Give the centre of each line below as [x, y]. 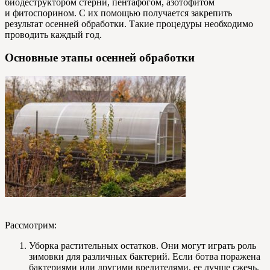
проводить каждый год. [53, 34]
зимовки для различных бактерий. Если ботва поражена [145, 256]
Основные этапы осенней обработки [100, 58]
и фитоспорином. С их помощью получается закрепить [118, 13]
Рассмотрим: [31, 225]
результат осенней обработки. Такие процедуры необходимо [129, 24]
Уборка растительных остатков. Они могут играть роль [143, 245]
